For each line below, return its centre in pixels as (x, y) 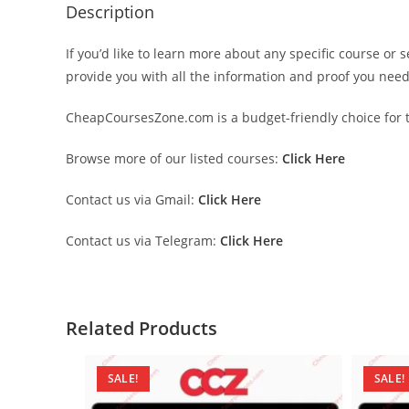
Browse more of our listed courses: (172, 158)
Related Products (142, 328)
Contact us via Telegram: (141, 240)
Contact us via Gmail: (130, 199)
